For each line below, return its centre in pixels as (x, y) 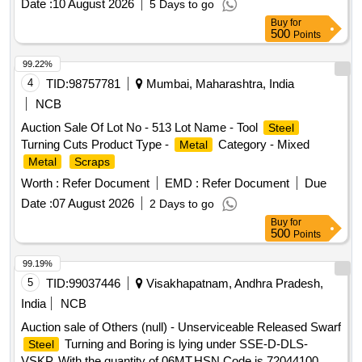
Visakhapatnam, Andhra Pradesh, (233, 284)
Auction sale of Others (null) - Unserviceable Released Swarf (181, 327)
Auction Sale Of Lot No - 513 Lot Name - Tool (141, 128)
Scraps (92, 162)
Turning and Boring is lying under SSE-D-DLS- (185, 344)
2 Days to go (182, 204)
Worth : (40, 183)
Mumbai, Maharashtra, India (219, 84)
